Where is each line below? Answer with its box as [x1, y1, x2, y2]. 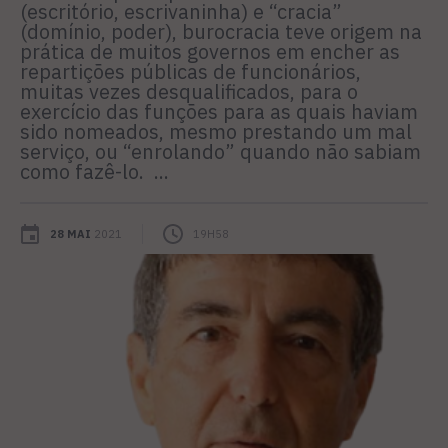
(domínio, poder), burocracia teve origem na [20, 18, 422, 46]
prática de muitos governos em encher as [20, 38, 400, 66]
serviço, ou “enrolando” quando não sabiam [20, 138, 421, 166]
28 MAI [50, 227, 91, 242]
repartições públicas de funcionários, [20, 58, 361, 86]
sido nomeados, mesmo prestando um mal [20, 118, 412, 146]
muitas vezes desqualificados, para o [20, 78, 358, 106]
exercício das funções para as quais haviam [20, 98, 418, 126]
